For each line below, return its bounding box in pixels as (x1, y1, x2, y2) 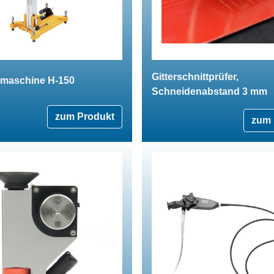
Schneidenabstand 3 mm (152, 86, 267, 97)
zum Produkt (55, 111, 114, 122)
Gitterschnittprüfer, (152, 71, 239, 82)
